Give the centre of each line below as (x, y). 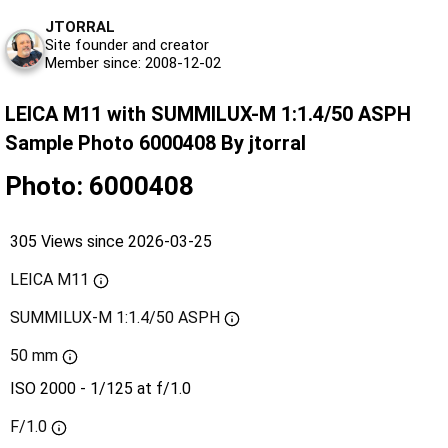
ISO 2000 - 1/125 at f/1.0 (100, 388)
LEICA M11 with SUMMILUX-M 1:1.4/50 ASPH (208, 113)
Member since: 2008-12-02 (133, 62)
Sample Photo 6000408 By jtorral (155, 142)
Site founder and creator (127, 44)
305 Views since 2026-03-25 (111, 241)
